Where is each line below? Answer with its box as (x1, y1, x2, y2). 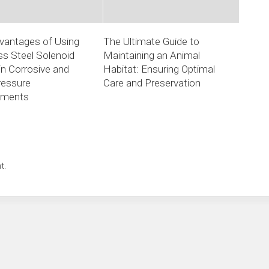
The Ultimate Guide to (103, 35, 200, 48)
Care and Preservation (103, 77, 201, 89)
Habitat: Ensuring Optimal (103, 63, 216, 76)
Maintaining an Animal (103, 49, 201, 62)
